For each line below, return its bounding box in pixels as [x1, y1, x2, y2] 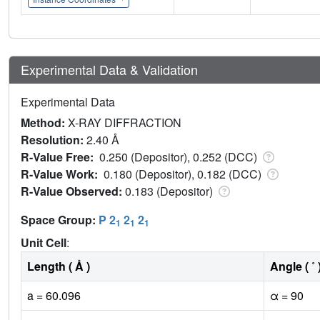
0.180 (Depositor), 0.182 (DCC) [104, 166, 264, 183]
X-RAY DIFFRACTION [68, 114, 181, 131]
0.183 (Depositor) [125, 183, 216, 200]
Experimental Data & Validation [21, 60, 198, 79]
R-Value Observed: [21, 183, 125, 200]
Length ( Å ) [27, 258, 90, 275]
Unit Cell [21, 234, 66, 251]
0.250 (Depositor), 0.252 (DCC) [99, 149, 260, 166]
